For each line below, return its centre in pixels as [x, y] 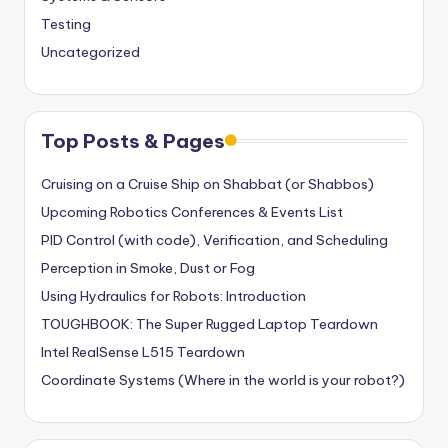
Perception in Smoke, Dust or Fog [148, 268]
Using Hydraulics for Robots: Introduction [173, 296]
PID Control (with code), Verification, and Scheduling [214, 240]
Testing [66, 24]
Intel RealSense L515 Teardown [143, 352]
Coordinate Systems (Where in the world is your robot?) [223, 380]
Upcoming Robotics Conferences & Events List [192, 212]
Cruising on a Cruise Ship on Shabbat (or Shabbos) [207, 184]
